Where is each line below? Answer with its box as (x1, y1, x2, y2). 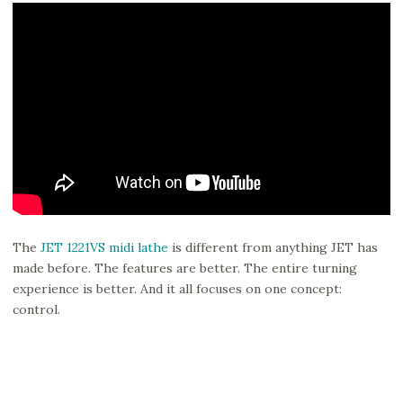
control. (13, 300, 60, 318)
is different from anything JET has (168, 238, 378, 255)
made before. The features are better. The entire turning (13, 259, 357, 276)
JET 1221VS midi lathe (40, 238, 168, 255)
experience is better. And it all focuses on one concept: (13, 280, 342, 297)
